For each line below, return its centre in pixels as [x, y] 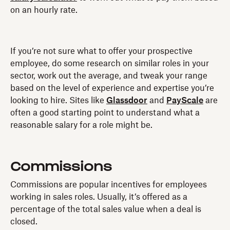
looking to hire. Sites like [58, 100]
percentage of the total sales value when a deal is [106, 209]
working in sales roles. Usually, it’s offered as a [99, 197]
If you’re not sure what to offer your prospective [101, 51]
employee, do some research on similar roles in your [110, 63]
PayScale [185, 100]
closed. [24, 222]
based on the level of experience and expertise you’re [112, 88]
